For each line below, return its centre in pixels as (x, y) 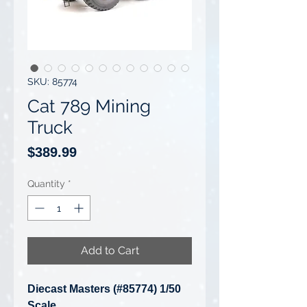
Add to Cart (110, 251)
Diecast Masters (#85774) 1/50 (104, 289)
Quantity (46, 184)
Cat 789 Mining (89, 107)
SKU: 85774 (52, 82)
